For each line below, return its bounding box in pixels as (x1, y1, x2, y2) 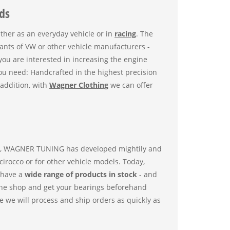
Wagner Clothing (49, 80, 108, 90)
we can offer (108, 80, 153, 90)
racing (114, 29, 136, 39)
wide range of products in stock (25, 169, 137, 179)
